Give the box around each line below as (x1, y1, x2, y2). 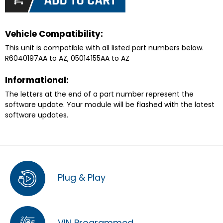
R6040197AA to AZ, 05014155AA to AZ (5, 53, 129, 63)
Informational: (5, 74, 69, 86)
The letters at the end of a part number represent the (5, 89, 194, 99)
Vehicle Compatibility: (5, 28, 103, 40)
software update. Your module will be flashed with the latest (5, 100, 215, 110)
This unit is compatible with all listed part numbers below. (5, 43, 204, 53)
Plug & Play (55, 171, 106, 184)
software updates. (5, 110, 68, 120)
